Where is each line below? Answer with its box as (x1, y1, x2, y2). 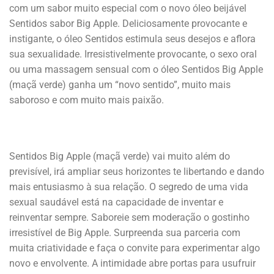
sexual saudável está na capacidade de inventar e (9, 196, 223, 208)
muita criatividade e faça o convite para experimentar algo (9, 242, 260, 254)
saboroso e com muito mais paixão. (9, 94, 164, 106)
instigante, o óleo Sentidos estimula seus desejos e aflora (9, 33, 256, 45)
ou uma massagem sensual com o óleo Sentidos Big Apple (9, 64, 263, 76)
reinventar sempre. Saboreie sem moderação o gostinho (9, 211, 250, 223)
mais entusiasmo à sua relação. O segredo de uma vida (9, 180, 248, 193)
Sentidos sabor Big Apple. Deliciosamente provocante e (9, 18, 247, 30)
